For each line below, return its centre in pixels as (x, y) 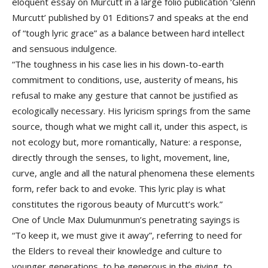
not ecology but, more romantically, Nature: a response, (127, 142)
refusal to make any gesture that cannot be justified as (125, 95)
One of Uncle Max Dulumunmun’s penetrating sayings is (126, 220)
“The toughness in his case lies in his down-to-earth (118, 64)
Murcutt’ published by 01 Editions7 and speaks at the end (130, 18)
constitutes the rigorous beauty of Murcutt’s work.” (117, 204)
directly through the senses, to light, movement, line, (121, 158)
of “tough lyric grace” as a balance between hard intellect (128, 33)
